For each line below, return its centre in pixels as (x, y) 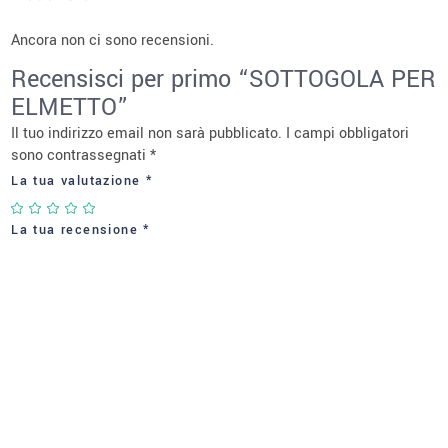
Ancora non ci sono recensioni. (113, 41)
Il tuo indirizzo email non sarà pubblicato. (147, 134)
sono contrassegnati (81, 156)
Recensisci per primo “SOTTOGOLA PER (224, 80)
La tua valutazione (78, 181)
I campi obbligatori (348, 134)
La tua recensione (77, 230)
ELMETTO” (70, 108)
